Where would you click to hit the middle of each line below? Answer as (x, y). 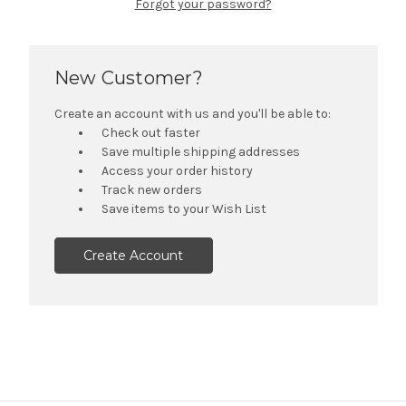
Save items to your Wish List (184, 208)
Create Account (134, 255)
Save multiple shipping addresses (201, 151)
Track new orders (152, 189)
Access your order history (178, 170)
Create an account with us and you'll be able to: (192, 113)
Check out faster (151, 132)
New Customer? (128, 77)
